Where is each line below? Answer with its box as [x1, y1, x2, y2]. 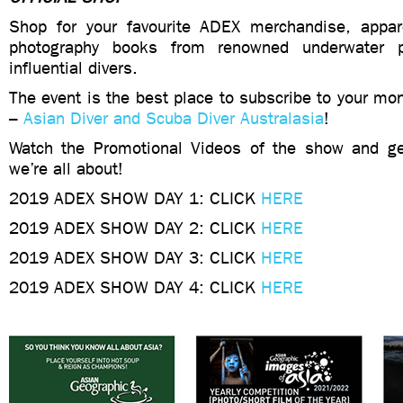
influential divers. [9, 58, 138, 78]
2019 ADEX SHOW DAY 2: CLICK [9, 218, 261, 238]
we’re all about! [9, 158, 123, 179]
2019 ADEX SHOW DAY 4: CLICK [9, 277, 261, 298]
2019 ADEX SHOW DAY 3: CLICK [9, 247, 261, 268]
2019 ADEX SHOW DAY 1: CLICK [9, 188, 261, 209]
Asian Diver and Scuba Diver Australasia [23, 108, 324, 129]
